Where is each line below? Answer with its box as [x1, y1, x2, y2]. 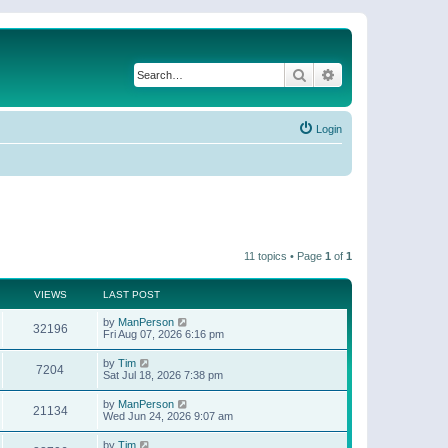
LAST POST [103, 288, 160, 300]
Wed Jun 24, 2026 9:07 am [103, 409, 233, 422]
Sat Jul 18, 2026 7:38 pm [103, 368, 223, 381]
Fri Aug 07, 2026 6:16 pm [103, 327, 224, 340]
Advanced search [336, 65, 441, 83]
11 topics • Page [244, 249, 325, 262]
